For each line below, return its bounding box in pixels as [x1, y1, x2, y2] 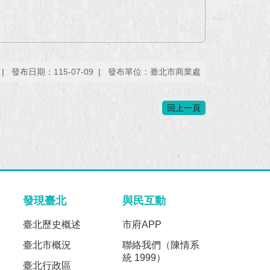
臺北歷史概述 [22, 219, 81, 230]
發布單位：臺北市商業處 [108, 66, 201, 77]
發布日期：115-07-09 [11, 66, 93, 77]
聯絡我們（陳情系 [122, 239, 200, 250]
